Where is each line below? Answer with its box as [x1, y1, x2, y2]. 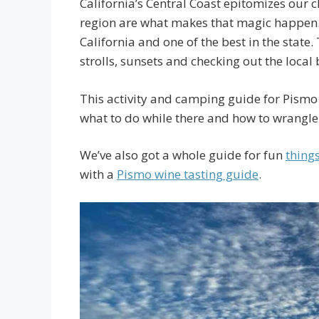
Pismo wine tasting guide [117, 166, 258, 182]
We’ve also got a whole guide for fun [80, 147, 286, 163]
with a [80, 166, 117, 182]
